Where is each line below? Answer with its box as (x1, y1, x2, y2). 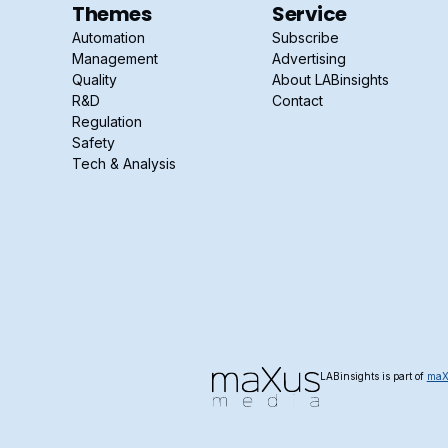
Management (72, 50, 158, 67)
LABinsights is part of (319, 370, 427, 383)
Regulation (72, 113, 142, 130)
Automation (72, 29, 145, 46)
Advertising (272, 50, 346, 67)
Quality (72, 71, 117, 88)
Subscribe (272, 29, 339, 46)
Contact (272, 92, 323, 109)
